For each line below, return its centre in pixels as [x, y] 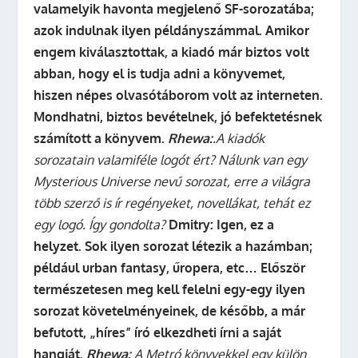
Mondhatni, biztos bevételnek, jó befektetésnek [178, 117]
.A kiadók [239, 138]
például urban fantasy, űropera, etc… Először [170, 268]
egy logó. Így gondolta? [100, 225]
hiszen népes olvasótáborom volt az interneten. [179, 95]
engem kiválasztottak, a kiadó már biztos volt [172, 52]
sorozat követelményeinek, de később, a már [170, 311]
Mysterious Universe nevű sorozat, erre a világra [172, 181]
